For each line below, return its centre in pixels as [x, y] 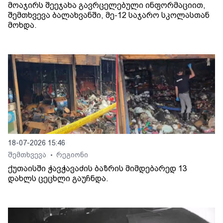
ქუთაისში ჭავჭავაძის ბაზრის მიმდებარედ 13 [98, 169]
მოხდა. [22, 25]
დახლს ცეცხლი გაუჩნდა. [58, 179]
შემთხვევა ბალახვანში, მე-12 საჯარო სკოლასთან [109, 15]
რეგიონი [72, 155]
